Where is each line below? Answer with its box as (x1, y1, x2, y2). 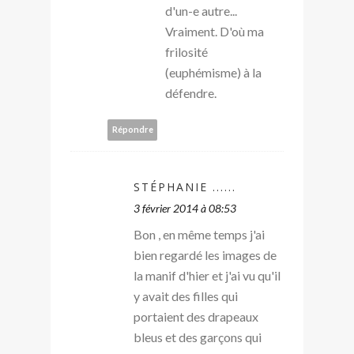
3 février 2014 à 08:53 (134, 201, 236, 215)
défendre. (165, 85, 217, 100)
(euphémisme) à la (165, 64, 262, 80)
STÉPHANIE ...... (134, 179, 236, 194)
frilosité (165, 43, 208, 59)
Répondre (111, 124, 153, 135)
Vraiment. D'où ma (165, 23, 264, 39)
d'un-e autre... (165, 2, 237, 18)
